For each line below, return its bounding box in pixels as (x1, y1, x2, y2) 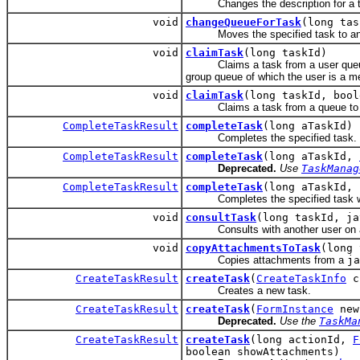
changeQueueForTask (186, 16, 301, 29)
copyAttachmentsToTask (186, 242, 321, 255)
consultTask (186, 211, 256, 224)
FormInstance (256, 303, 333, 316)
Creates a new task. (186, 284, 311, 297)
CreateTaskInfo (256, 272, 346, 285)
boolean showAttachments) (186, 346, 340, 358)
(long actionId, (250, 333, 353, 346)
